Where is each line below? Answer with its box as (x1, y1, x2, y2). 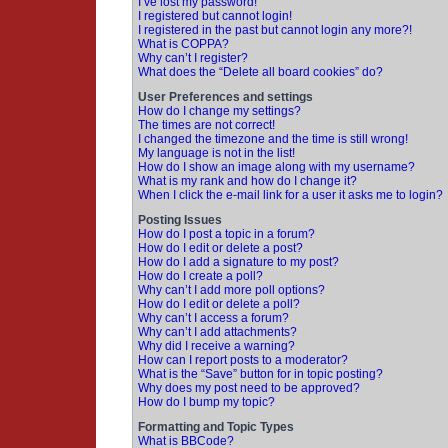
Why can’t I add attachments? (138, 325, 297, 339)
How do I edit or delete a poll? (138, 297, 300, 311)
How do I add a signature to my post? (138, 255, 339, 269)
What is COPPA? (138, 37, 229, 51)
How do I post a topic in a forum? (138, 227, 315, 241)
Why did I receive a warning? (138, 339, 295, 353)
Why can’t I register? (138, 51, 248, 65)
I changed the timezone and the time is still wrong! (138, 132, 408, 146)
